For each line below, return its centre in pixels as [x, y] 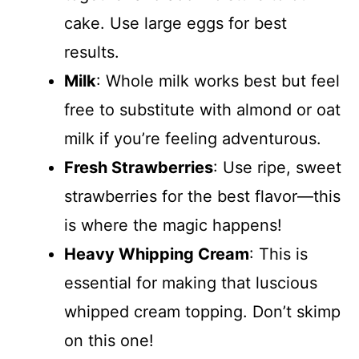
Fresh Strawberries [139, 167]
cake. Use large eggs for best [175, 23]
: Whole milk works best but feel [218, 81]
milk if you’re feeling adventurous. [193, 138]
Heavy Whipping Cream [157, 254]
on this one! [109, 340]
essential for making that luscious [191, 282]
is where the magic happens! [173, 225]
